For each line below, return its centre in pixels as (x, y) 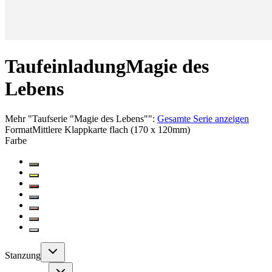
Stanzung (23, 255)
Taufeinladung (65, 66)
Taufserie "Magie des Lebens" (90, 118)
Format (19, 129)
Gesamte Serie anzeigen (203, 118)
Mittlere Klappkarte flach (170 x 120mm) (111, 129)
